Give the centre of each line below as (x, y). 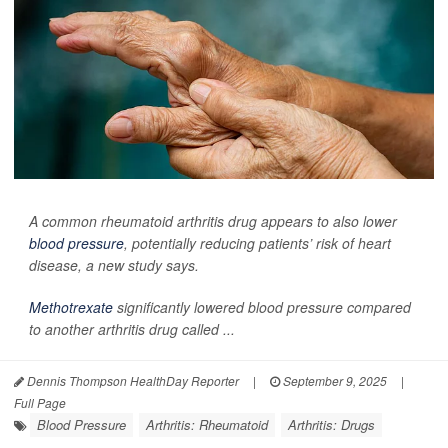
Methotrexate (71, 307)
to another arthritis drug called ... (132, 329)
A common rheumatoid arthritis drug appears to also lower (213, 221)
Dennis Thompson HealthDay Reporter (131, 380)
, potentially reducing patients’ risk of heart (257, 243)
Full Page (40, 402)
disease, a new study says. (114, 265)
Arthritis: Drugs (331, 424)
